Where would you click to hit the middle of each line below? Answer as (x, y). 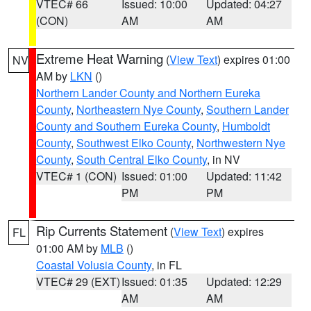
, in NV (224, 159)
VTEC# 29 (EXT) (78, 281)
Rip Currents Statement (102, 230)
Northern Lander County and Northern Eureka (148, 93)
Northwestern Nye (241, 143)
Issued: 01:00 (154, 176)
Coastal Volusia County (94, 265)
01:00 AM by (68, 248)
